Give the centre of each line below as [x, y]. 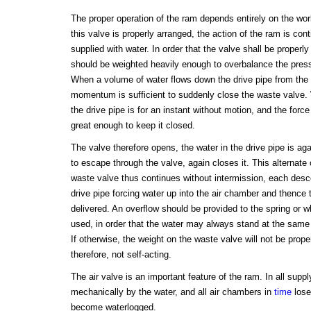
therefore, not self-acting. [121, 255]
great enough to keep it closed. [133, 126]
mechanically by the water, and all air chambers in [172, 292]
